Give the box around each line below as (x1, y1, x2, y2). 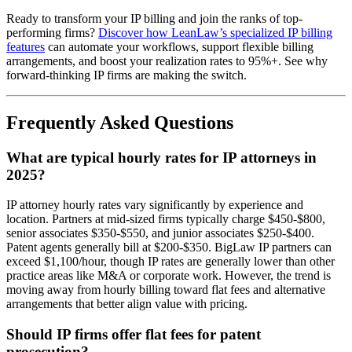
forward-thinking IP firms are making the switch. (6, 68, 247, 82)
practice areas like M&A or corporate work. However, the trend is (6, 269, 331, 283)
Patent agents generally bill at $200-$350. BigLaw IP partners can (6, 240, 332, 255)
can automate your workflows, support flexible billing (45, 39, 313, 53)
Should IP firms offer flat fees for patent (6, 325, 261, 343)
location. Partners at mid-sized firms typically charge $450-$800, (6, 212, 325, 226)
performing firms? (6, 25, 98, 39)
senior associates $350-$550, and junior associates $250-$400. (6, 226, 314, 240)
